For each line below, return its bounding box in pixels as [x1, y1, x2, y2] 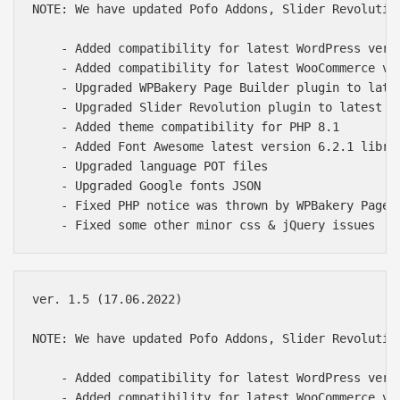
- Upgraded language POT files [32, 159, 268, 174]
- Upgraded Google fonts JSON [32, 179, 261, 194]
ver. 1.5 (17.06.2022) [32, 291, 182, 306]
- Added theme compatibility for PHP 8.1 [32, 120, 339, 135]
